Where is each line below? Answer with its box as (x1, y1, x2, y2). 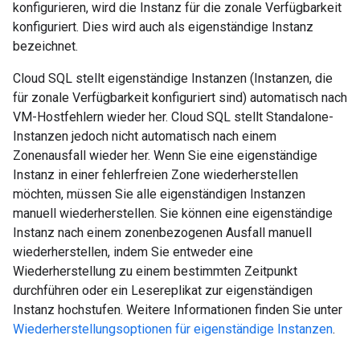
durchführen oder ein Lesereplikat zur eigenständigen (13, 283, 313, 298)
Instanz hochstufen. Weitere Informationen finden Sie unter (13, 302, 342, 317)
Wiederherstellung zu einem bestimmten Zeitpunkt (13, 264, 297, 279)
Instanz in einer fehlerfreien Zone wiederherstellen (13, 167, 298, 182)
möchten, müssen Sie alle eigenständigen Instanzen (13, 186, 305, 202)
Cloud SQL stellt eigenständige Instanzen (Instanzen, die (13, 71, 333, 86)
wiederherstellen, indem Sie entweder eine (13, 244, 253, 260)
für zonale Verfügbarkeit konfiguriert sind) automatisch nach (13, 90, 347, 105)
